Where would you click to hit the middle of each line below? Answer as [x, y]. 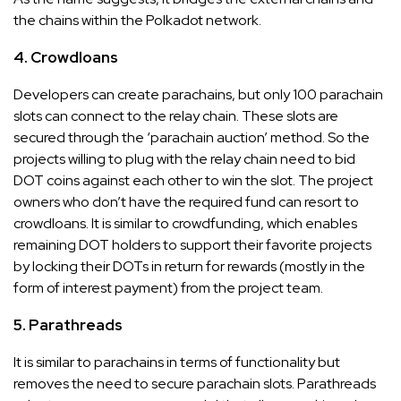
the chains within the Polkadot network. [137, 20]
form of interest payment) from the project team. [168, 287]
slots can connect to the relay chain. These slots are [176, 115]
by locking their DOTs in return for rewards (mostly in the [189, 266]
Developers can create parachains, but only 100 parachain [198, 94]
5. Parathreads [68, 324]
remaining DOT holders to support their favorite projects [192, 244]
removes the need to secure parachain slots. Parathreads [195, 383]
